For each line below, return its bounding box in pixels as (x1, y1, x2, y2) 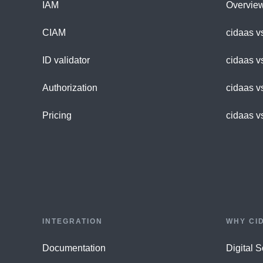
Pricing (42, 110, 72, 120)
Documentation (42, 242, 106, 253)
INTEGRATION (42, 217, 103, 225)
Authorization (42, 83, 97, 93)
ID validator (42, 55, 90, 65)
